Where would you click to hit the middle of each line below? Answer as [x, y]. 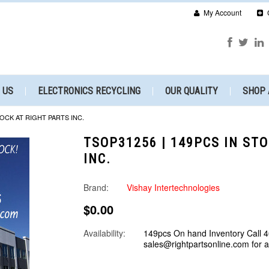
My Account [222, 12]
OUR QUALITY [192, 91]
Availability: [104, 233]
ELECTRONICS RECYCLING [89, 91]
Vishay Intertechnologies [173, 187]
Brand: [96, 187]
